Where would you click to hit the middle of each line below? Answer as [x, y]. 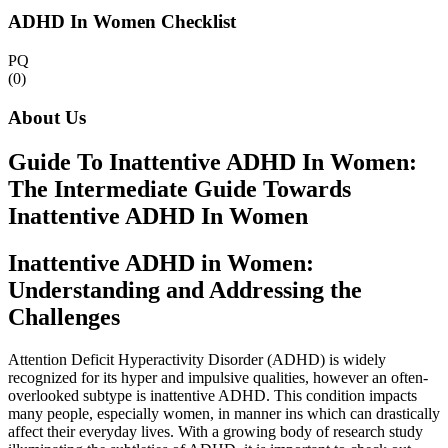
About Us [47, 117]
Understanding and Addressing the [185, 289]
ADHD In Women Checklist [122, 22]
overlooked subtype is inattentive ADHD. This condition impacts [212, 395]
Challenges [64, 316]
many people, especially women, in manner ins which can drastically [224, 413]
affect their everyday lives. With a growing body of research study [215, 431]
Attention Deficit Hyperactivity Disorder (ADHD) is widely [197, 359]
